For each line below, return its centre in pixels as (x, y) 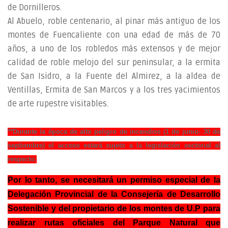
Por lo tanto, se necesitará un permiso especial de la (114, 180)
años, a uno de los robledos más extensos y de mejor (114, 49)
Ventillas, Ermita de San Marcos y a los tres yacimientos (114, 90)
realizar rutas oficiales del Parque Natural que (114, 222)
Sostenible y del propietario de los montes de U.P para (114, 208)
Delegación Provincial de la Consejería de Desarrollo (114, 194)
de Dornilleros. (35, 8)
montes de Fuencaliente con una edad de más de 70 (114, 35)
